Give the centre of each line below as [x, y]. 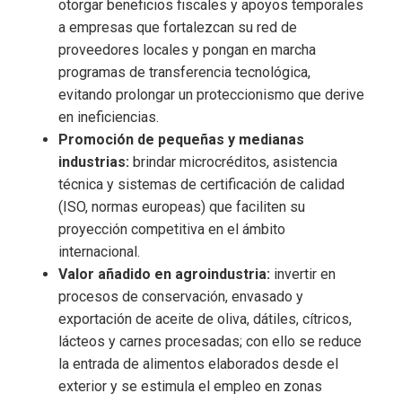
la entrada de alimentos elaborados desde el [198, 363]
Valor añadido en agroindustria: [164, 274]
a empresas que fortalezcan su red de [178, 27]
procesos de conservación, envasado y [181, 296]
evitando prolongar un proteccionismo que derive [211, 94]
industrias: [94, 162]
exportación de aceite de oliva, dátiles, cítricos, [205, 319]
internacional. [99, 251]
